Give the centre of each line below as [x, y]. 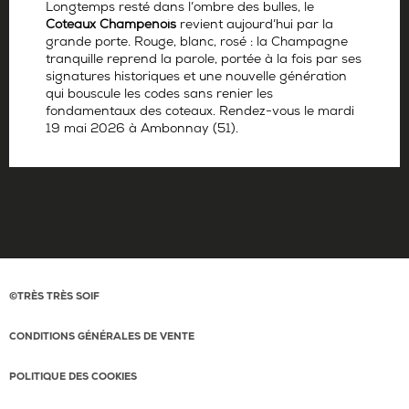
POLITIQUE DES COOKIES [73, 377]
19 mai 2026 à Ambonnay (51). [142, 131]
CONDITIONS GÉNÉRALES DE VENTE [102, 337]
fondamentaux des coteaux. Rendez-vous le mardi [200, 113]
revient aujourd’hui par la [255, 26]
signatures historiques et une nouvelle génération [196, 79]
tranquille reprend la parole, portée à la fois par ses [204, 61]
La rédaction [81, 157]
